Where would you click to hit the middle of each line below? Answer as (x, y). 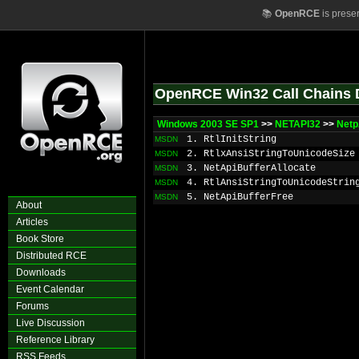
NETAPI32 (298, 124)
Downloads (41, 272)
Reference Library (55, 340)
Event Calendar (50, 289)
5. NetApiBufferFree (240, 197)
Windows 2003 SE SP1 (208, 124)
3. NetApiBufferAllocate (251, 168)
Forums (32, 306)
